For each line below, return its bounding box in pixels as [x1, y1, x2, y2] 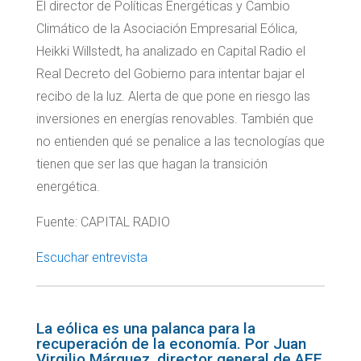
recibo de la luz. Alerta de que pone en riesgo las [35, 89, 310, 105]
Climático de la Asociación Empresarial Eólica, [35, 21, 297, 37]
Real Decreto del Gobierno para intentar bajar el [35, 66, 305, 82]
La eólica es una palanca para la [35, 319, 255, 338]
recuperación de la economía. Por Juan [35, 334, 306, 354]
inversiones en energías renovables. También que [35, 111, 313, 127]
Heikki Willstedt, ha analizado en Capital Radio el [35, 44, 305, 60]
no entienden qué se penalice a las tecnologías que [35, 134, 325, 150]
